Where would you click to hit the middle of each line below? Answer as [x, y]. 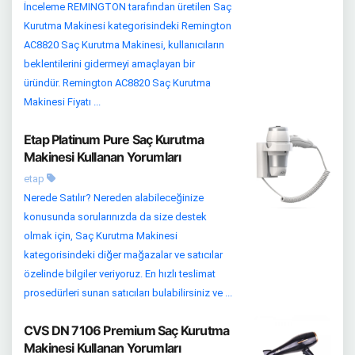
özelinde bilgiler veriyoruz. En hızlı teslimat [120, 274]
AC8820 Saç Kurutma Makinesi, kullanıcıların [124, 45]
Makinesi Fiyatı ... [62, 102]
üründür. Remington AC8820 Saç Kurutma [117, 83]
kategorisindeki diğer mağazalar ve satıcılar [123, 255]
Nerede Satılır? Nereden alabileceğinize [114, 198]
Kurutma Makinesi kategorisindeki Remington [128, 26]
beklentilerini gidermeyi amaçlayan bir [109, 64]
